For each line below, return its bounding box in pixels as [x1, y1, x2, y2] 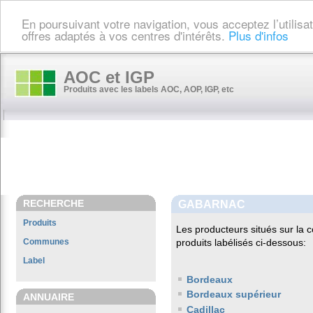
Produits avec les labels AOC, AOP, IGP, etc [64, 85, 234, 94]
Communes [23, 237, 69, 247]
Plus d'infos [228, 26, 289, 44]
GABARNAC [178, 198, 245, 210]
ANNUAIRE [23, 291, 74, 303]
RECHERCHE [23, 198, 84, 209]
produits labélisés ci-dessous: [176, 237, 306, 248]
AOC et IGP [64, 68, 154, 87]
